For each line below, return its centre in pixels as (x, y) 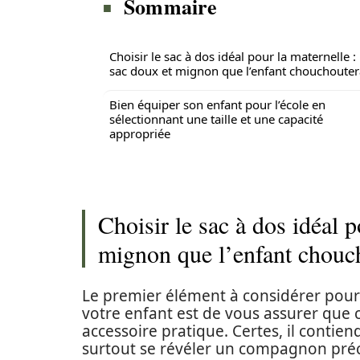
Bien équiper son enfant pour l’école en (217, 104)
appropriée (140, 133)
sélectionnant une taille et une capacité (216, 119)
